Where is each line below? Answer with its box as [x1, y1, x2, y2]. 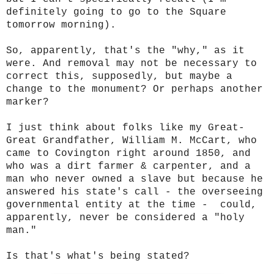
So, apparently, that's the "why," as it [6, 45, 245, 56]
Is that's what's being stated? [6, 250, 196, 262]
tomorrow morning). [6, 19, 116, 31]
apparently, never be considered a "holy [6, 212, 245, 223]
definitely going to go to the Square [6, 6, 226, 18]
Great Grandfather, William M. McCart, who [6, 135, 257, 146]
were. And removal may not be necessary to [6, 57, 257, 69]
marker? [6, 96, 49, 108]
